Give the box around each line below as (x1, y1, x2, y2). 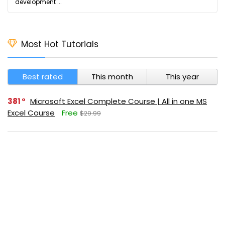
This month (91, 71, 133, 82)
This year (165, 71, 199, 82)
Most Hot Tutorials (21, 38, 98, 50)
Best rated (22, 71, 63, 82)
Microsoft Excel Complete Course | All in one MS (30, 96, 207, 106)
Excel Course (8, 107, 55, 118)
